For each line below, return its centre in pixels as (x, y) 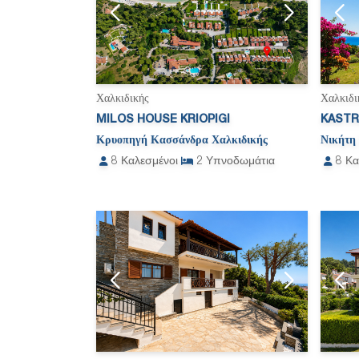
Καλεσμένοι (149, 161)
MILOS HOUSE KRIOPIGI (163, 119)
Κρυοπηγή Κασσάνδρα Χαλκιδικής (182, 140)
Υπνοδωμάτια (240, 161)
